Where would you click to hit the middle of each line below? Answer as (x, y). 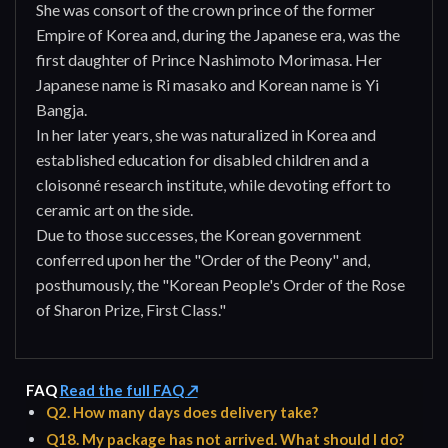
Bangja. (61, 109)
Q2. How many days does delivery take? (181, 411)
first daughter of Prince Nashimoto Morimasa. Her (209, 59)
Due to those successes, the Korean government (198, 234)
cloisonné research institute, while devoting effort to (213, 184)
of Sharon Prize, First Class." (131, 309)
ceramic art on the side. (114, 209)
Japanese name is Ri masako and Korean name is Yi (207, 84)
